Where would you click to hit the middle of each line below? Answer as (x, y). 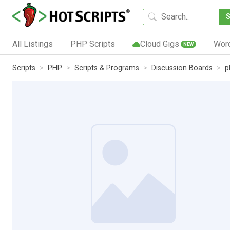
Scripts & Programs (107, 68)
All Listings (33, 44)
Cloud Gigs (159, 44)
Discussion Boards (182, 68)
